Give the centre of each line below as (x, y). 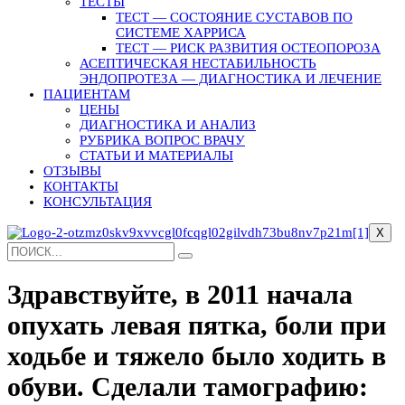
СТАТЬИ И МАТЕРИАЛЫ (156, 155)
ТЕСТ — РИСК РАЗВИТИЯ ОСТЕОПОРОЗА (248, 47)
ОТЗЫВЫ (72, 170)
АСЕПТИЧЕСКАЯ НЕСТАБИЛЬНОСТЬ (198, 63)
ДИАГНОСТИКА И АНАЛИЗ (168, 124)
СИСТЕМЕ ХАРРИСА (181, 32)
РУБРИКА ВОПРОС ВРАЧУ (162, 140)
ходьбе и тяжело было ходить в (197, 355)
